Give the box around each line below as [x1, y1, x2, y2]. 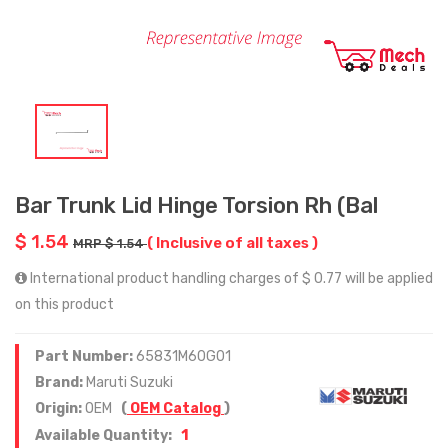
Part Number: [35, 347, 136, 365]
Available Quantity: [35, 426, 175, 444]
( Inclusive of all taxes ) [147, 233, 318, 252]
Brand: [35, 373, 86, 391]
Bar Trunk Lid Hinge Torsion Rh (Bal [15, 191, 378, 219]
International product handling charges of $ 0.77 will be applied [27, 269, 433, 287]
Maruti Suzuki [86, 373, 173, 391]
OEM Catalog [127, 399, 224, 417]
